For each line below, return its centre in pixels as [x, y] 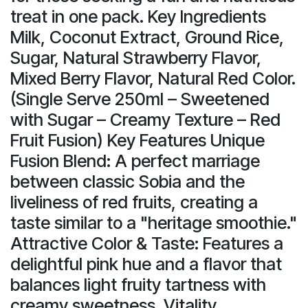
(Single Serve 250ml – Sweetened [140, 99]
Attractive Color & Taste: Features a [147, 243]
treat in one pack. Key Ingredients [138, 16]
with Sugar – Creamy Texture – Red [145, 119]
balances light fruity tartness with [138, 284]
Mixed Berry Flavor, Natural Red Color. [153, 78]
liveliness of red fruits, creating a [134, 202]
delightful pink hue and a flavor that [146, 264]
